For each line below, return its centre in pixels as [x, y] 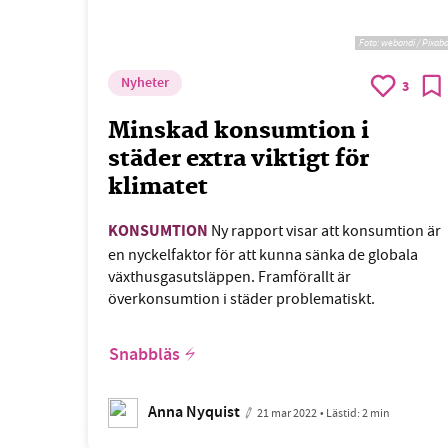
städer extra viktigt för [238, 159]
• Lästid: [341, 413]
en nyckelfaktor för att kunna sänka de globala [263, 255]
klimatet [158, 187]
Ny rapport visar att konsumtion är [324, 231]
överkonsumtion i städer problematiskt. [243, 299]
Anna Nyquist [194, 414]
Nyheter [145, 83]
